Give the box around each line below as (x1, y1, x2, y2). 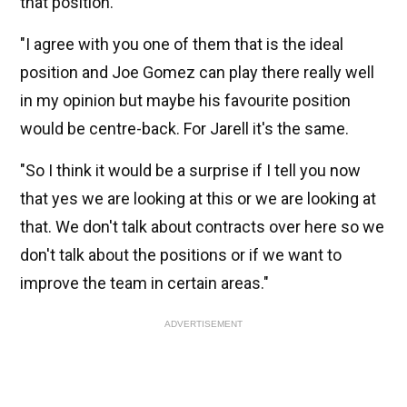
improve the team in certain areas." (20, 273, 269, 293)
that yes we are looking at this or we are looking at (20, 189, 376, 209)
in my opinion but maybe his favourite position (20, 91, 351, 111)
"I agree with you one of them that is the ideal (20, 35, 343, 55)
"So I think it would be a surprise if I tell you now (20, 161, 361, 181)
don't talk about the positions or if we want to (20, 245, 342, 265)
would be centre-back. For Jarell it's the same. (20, 119, 349, 139)
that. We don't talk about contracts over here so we (20, 217, 384, 237)
